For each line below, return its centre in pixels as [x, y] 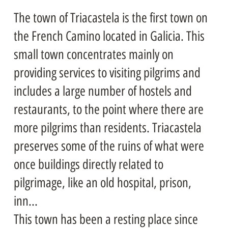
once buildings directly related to [88, 164]
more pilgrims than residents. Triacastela [107, 127]
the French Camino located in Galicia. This [109, 36]
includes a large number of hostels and [103, 91]
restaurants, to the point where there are [108, 109]
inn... [25, 201]
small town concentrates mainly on [93, 54]
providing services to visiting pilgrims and [107, 73]
